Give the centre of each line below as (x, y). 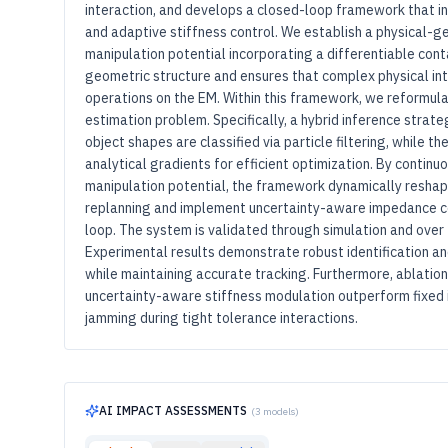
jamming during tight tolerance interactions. (221, 318)
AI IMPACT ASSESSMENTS (173, 410)
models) (280, 411)
